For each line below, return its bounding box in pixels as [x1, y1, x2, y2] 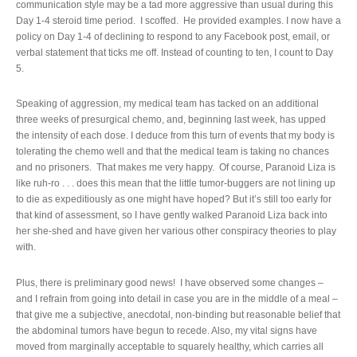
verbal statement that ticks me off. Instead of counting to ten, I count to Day [16, 46, 333, 58]
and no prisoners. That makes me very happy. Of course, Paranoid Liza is [16, 162, 335, 174]
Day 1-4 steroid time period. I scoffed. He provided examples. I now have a [16, 14, 341, 26]
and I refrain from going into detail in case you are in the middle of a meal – [16, 292, 338, 304]
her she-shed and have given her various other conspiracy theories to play [16, 226, 336, 237]
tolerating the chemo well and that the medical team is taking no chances [16, 146, 329, 158]
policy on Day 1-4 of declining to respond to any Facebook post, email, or [16, 30, 330, 42]
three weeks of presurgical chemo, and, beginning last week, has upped [16, 114, 326, 126]
